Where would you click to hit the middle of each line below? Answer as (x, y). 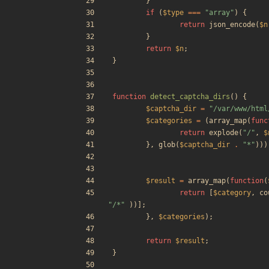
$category (232, 193)
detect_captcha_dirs (190, 97)
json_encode (232, 25)
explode (224, 133)
